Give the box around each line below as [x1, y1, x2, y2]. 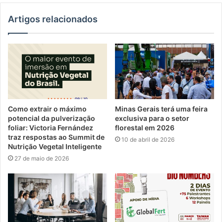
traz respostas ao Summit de [8, 133, 105, 142]
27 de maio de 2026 [14, 155, 69, 163]
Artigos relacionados [8, 13, 98, 24]
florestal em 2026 [115, 123, 174, 132]
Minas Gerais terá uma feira [115, 105, 208, 113]
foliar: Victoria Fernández [8, 123, 93, 132]
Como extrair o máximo [8, 105, 87, 113]
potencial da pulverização [8, 114, 95, 123]
